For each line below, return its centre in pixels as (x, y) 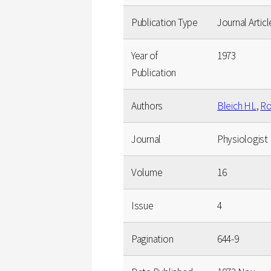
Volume (147, 172)
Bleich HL (237, 106)
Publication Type (165, 22)
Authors (147, 106)
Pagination (152, 239)
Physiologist (243, 139)
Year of (145, 55)
